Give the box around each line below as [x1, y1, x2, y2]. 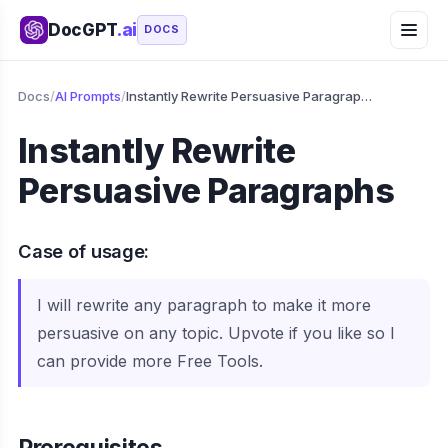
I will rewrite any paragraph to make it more [37, 295, 371, 316]
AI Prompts [55, 88, 121, 104]
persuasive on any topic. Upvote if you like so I [37, 323, 395, 344]
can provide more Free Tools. [37, 351, 263, 372]
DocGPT [48, 20, 117, 40]
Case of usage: [18, 240, 150, 263]
